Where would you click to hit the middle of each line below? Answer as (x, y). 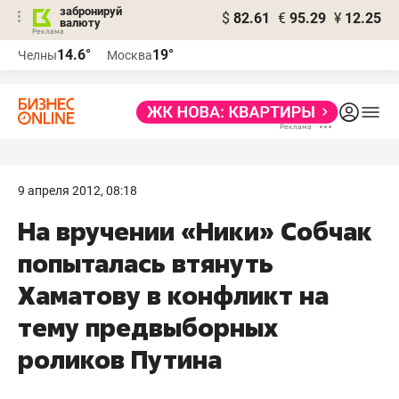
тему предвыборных (148, 327)
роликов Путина (120, 359)
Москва (130, 55)
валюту (80, 23)
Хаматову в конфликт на (173, 295)
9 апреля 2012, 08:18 (77, 191)
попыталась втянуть (146, 263)
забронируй (91, 11)
